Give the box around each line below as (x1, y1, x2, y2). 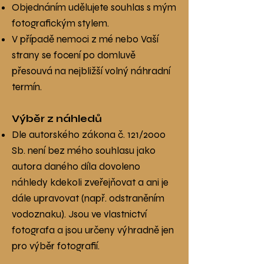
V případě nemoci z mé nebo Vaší (12, 33, 159, 45)
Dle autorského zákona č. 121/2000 (12, 128, 166, 141)
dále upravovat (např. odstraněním (12, 192, 164, 204)
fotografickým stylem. (12, 17, 111, 29)
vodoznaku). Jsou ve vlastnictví (12, 208, 147, 220)
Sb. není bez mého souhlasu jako (12, 144, 156, 157)
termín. (12, 81, 42, 93)
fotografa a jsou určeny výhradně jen (12, 224, 174, 236)
